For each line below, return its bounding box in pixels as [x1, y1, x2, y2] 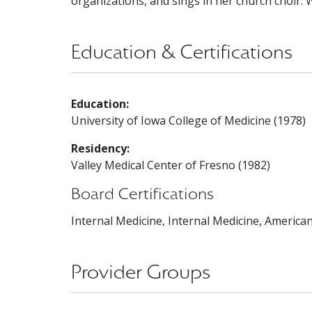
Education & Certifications [71, 41, 292, 63]
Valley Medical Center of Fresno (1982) [71, 157, 270, 173]
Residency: [71, 141, 130, 156]
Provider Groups [71, 261, 210, 283]
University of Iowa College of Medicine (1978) [71, 113, 306, 128]
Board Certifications [71, 185, 214, 203]
